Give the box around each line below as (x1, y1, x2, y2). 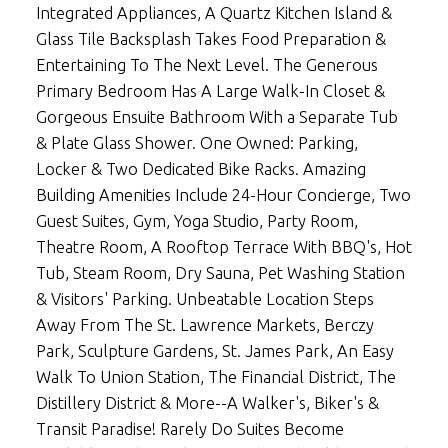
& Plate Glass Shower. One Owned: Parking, (35, 134, 358, 153)
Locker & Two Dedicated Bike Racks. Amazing (35, 160, 366, 179)
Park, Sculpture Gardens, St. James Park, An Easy (35, 342, 394, 361)
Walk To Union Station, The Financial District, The (35, 368, 396, 387)
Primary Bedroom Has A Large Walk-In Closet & (35, 82, 385, 101)
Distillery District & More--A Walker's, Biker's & (35, 394, 379, 413)
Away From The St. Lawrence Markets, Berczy (35, 316, 374, 335)
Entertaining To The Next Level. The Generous (35, 56, 378, 75)
